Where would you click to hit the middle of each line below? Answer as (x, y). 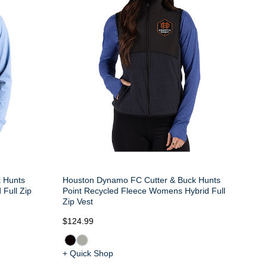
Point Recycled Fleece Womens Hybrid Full (144, 191)
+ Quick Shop (88, 254)
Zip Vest (77, 202)
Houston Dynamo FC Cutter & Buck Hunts (141, 180)
